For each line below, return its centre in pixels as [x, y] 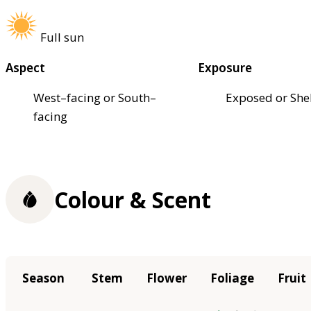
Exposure [225, 68]
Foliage [232, 278]
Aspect [25, 68]
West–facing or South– [95, 98]
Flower [167, 278]
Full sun [62, 37]
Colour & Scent [133, 199]
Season [43, 278]
